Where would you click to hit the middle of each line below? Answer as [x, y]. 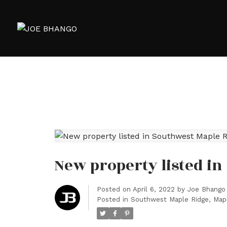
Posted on [115, 190]
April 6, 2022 [154, 190]
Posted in [112, 200]
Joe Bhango [206, 190]
